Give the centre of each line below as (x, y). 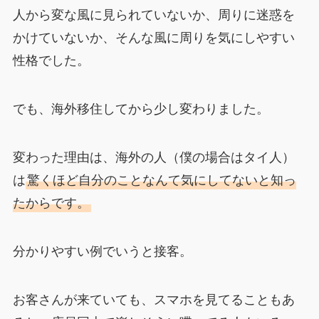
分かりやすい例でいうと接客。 (102, 250)
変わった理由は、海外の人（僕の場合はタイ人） (153, 156)
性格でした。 (51, 59)
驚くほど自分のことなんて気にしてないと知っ (161, 179)
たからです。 (51, 202)
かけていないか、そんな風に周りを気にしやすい (153, 37)
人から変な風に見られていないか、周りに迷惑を (153, 14)
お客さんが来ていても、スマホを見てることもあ (153, 298)
